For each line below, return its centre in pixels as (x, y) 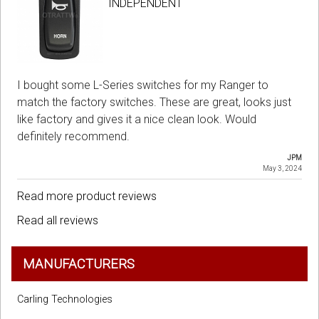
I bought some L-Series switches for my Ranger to (143, 85)
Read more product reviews (87, 197)
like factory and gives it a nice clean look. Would (137, 120)
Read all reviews (58, 221)
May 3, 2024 (282, 169)
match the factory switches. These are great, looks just (154, 103)
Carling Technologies (65, 300)
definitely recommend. (73, 137)
